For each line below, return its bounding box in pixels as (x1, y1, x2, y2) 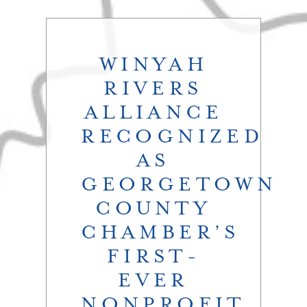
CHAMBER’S (81, 220, 241, 245)
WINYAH (99, 52, 208, 77)
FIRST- (106, 244, 201, 269)
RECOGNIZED (81, 124, 265, 149)
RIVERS (103, 76, 204, 101)
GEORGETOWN (81, 172, 278, 197)
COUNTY (95, 196, 212, 221)
